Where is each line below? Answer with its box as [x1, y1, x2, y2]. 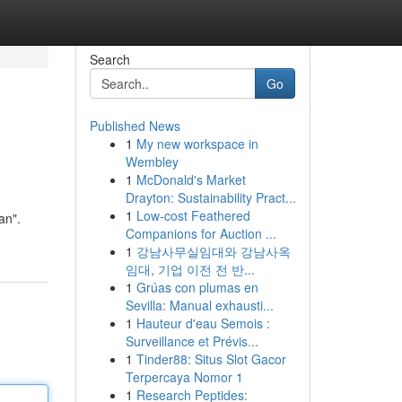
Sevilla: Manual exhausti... [125, 296, 274, 314]
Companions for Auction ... [125, 224, 276, 242]
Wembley [125, 153, 179, 170]
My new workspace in [135, 135, 258, 153]
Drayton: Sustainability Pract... [125, 188, 296, 206]
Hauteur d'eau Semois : [135, 314, 270, 332]
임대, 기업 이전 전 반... [125, 260, 255, 278]
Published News [89, 117, 180, 135]
